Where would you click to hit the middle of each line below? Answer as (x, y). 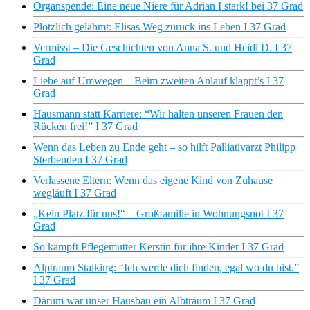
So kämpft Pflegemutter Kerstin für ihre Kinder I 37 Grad (158, 247)
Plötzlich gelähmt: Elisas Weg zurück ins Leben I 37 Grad (159, 27)
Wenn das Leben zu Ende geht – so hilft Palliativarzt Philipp (164, 147)
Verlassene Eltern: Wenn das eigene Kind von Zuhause (153, 181)
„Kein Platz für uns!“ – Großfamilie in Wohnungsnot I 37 (158, 214)
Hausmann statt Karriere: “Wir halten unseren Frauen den (158, 114)
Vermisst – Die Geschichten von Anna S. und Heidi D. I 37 (163, 48)
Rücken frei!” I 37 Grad (85, 127)
